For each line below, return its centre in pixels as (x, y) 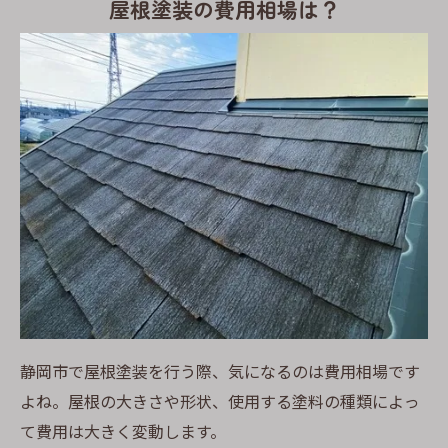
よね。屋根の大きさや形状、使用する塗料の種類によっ (220, 400)
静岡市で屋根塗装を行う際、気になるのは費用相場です (220, 370)
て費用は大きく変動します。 (123, 430)
